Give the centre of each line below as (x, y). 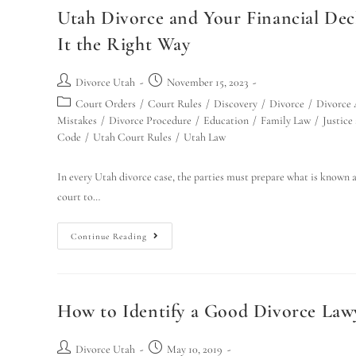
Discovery (236, 104)
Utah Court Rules (132, 137)
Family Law (286, 120)
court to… (79, 197)
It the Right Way (124, 44)
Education (226, 120)
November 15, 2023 (207, 82)
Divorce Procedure (150, 120)
